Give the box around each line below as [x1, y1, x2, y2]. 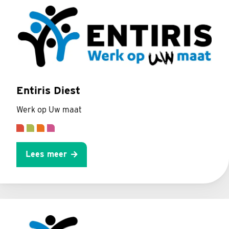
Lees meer [26, 149, 67, 159]
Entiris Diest [16, 84, 80, 97]
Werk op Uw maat [16, 105, 82, 114]
